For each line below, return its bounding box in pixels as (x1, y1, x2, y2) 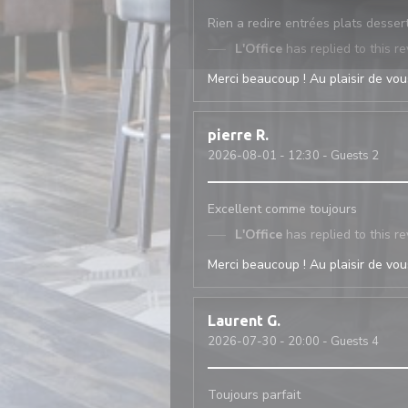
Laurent (208, 312, 263, 329)
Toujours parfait (208, 386, 301, 403)
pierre (208, 127, 252, 143)
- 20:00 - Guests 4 (277, 333, 379, 350)
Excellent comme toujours (208, 200, 357, 218)
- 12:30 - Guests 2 (277, 148, 379, 164)
